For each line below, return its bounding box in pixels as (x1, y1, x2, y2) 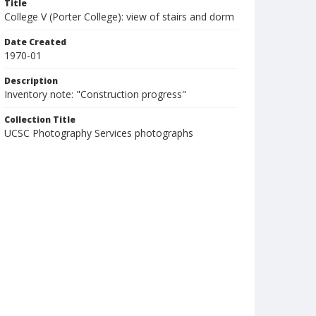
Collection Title (4, 114, 75, 126)
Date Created (4, 36, 66, 48)
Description (4, 75, 58, 87)
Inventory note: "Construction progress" (4, 87, 186, 101)
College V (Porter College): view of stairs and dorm (4, 10, 234, 23)
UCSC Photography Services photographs (4, 126, 193, 140)
